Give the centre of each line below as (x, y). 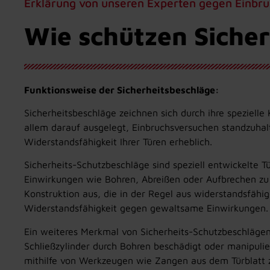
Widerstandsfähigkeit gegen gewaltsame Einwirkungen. (146, 208)
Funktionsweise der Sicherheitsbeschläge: (122, 89)
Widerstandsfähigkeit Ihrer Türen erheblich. (118, 141)
